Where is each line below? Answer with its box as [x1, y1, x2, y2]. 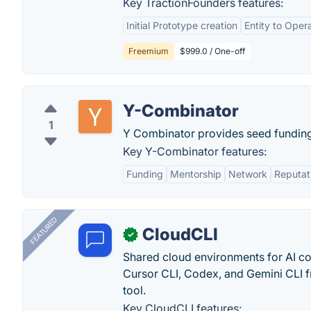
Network [228, 168, 267, 180]
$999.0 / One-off [180, 46, 245, 56]
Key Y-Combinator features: [123, 144, 267, 158]
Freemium [128, 46, 169, 56]
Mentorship [170, 168, 221, 180]
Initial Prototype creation [126, 19, 237, 31]
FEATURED [28, 215, 59, 246]
